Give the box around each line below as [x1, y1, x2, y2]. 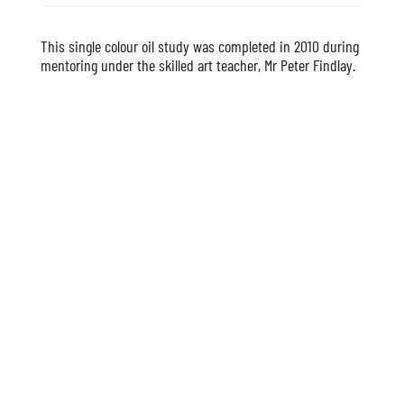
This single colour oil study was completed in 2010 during [41, 35, 359, 56]
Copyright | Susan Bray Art [14, 358, 125, 374]
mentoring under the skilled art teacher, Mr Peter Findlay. [41, 54, 355, 75]
